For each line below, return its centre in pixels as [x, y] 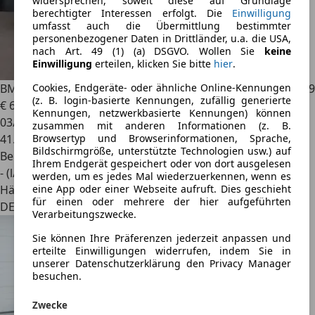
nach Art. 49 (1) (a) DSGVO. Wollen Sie [148, 51]
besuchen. [57, 276]
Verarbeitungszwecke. [84, 214]
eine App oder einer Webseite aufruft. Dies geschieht [162, 189]
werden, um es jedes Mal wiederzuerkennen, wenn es [162, 176]
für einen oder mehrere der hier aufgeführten [162, 202]
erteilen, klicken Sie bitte [153, 64]
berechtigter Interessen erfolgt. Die [132, 13]
